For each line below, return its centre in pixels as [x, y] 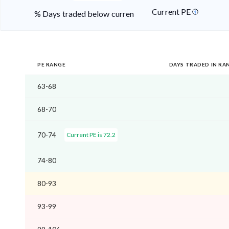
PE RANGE [52, 65]
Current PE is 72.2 [91, 135]
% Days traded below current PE [92, 14]
